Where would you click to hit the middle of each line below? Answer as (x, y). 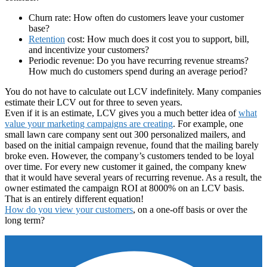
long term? (25, 220)
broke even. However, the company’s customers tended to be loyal (129, 156)
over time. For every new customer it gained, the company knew (126, 166)
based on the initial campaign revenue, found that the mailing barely (132, 145)
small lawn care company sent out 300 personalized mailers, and (125, 134)
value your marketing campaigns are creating (89, 123)
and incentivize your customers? (89, 49)
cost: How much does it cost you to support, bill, (157, 39)
